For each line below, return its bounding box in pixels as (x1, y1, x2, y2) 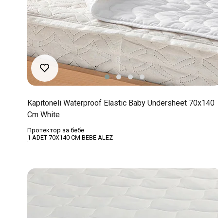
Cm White (27, 110, 60, 120)
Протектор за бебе (27, 127, 84, 134)
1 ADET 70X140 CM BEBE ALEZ (27, 134, 113, 142)
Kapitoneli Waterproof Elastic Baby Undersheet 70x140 (27, 98, 215, 108)
